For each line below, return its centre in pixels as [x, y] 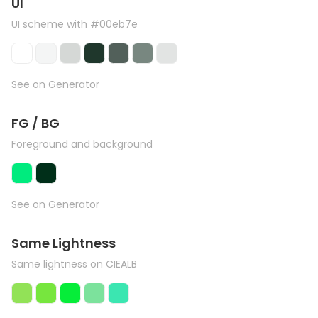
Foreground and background [82, 144]
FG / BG [35, 123]
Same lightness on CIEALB [74, 264]
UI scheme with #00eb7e [75, 24]
